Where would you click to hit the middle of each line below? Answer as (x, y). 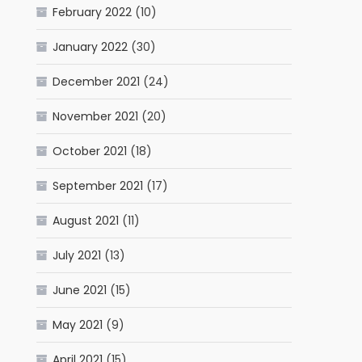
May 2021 (78, 325)
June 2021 (80, 290)
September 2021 (98, 186)
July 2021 (77, 256)
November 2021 (96, 117)
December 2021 (97, 82)
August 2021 (86, 221)
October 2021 (90, 152)
